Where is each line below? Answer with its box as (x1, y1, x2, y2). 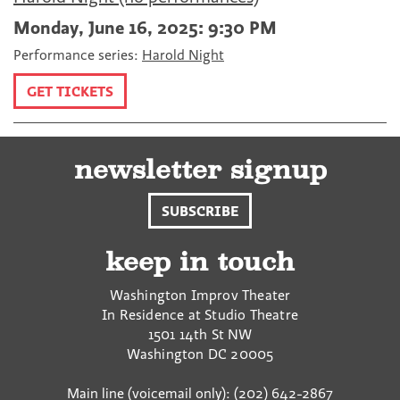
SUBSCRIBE (162, 202, 238, 220)
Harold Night (142, 46, 224, 63)
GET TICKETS (27, 82, 113, 100)
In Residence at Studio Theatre (102, 305, 298, 323)
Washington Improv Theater (109, 286, 291, 304)
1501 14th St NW (147, 325, 253, 343)
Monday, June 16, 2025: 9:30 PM (13, 16, 277, 38)
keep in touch (105, 246, 295, 277)
